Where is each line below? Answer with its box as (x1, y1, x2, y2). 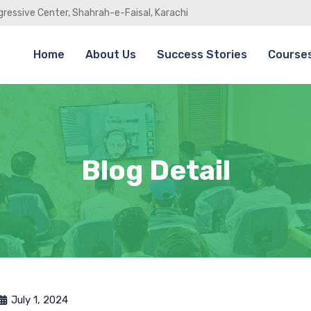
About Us (85, 48, 137, 61)
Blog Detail (81, 154, 230, 187)
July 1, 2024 (11, 294, 68, 306)
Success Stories (157, 48, 248, 61)
